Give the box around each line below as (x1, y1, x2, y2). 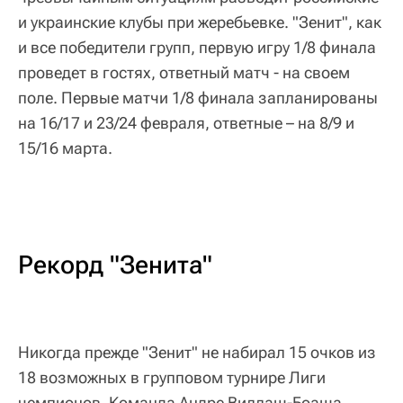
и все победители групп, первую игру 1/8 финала (18, 38, 376, 58)
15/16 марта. (18, 139, 112, 158)
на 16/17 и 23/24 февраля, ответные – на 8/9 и (18, 113, 354, 133)
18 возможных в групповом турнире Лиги (18, 368, 326, 388)
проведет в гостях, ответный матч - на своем (18, 63, 350, 83)
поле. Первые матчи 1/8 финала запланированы (18, 88, 378, 108)
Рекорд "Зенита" (18, 250, 212, 281)
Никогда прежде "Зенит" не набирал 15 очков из (18, 343, 376, 363)
